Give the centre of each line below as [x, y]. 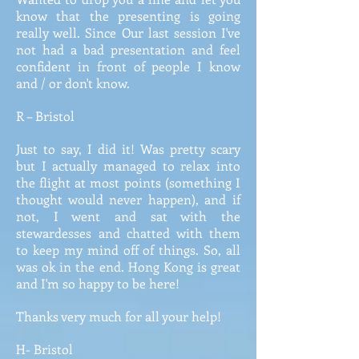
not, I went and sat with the [128, 216]
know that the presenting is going [128, 16]
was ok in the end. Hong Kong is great [128, 266]
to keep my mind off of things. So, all [128, 250]
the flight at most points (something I [128, 182]
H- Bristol [44, 349]
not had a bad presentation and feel [128, 49]
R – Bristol [45, 116]
